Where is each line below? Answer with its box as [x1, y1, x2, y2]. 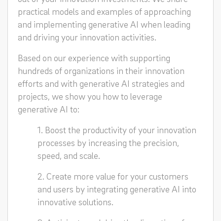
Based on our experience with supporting [18, 52, 170, 63]
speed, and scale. [37, 149, 100, 161]
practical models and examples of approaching [18, 5, 191, 17]
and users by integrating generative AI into [37, 183, 196, 194]
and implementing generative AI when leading [18, 18, 190, 30]
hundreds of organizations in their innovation [18, 65, 184, 76]
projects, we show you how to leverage [18, 90, 162, 102]
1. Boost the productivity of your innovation [37, 124, 196, 135]
